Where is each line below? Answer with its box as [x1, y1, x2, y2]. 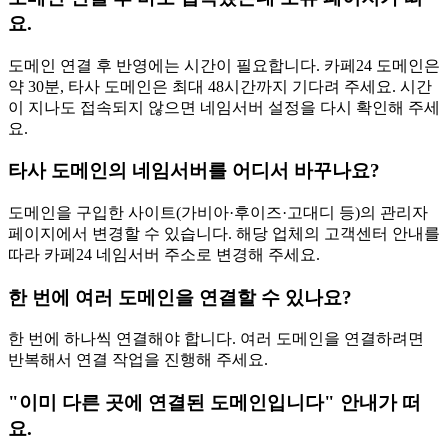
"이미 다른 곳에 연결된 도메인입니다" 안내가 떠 [8, 392, 421, 414]
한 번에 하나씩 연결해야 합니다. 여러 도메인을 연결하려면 [8, 330, 424, 348]
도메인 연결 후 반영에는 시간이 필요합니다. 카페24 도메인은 [8, 56, 440, 74]
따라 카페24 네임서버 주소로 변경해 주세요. [8, 245, 320, 263]
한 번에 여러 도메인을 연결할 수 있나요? [8, 286, 352, 308]
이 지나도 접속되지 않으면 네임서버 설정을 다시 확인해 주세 [8, 98, 440, 116]
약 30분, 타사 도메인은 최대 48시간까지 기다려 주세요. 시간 [8, 77, 432, 95]
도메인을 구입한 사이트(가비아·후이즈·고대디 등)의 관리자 [8, 203, 428, 221]
